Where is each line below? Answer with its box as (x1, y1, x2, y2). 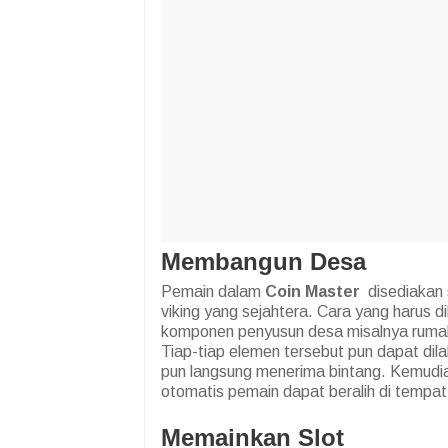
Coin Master (265, 283, 360, 301)
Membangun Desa (161, 248, 366, 276)
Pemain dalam (161, 283, 265, 301)
